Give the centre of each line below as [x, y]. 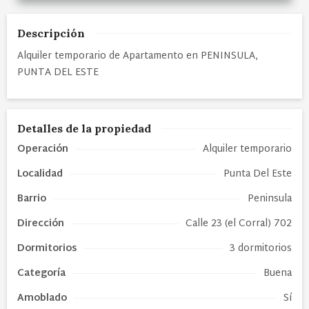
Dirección [41, 223]
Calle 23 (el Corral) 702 [239, 223]
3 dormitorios [261, 248]
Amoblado [42, 298]
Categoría [41, 273]
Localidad [40, 174]
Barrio [32, 199]
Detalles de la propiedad [84, 128]
